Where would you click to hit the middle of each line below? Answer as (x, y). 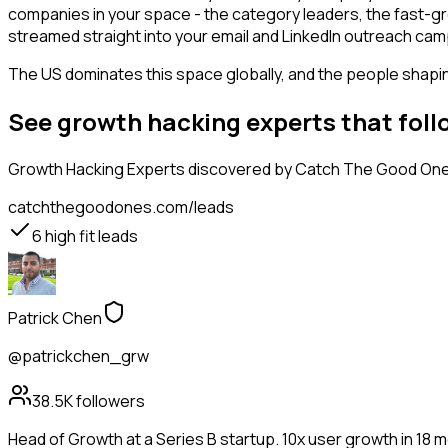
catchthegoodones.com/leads (121, 207)
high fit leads (90, 236)
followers (109, 401)
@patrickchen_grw (78, 356)
